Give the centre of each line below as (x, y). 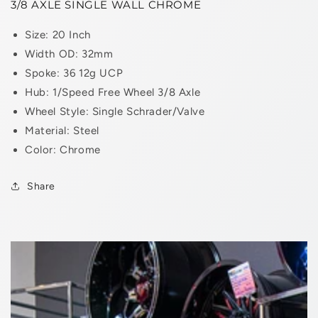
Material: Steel (62, 130)
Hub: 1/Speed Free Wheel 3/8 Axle (113, 92)
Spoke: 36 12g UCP (74, 73)
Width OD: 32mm (69, 54)
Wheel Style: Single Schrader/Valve (115, 111)
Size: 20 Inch (58, 34)
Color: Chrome (63, 149)
